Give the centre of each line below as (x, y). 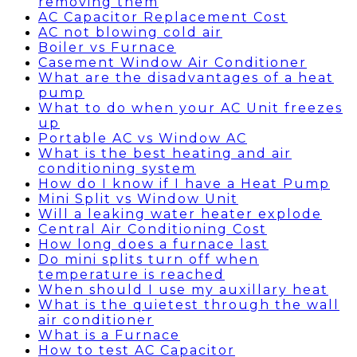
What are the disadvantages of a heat (186, 78)
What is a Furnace (109, 335)
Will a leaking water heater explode (180, 214)
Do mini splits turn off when (149, 259)
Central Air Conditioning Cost (153, 229)
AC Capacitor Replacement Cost (163, 17)
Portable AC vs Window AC (143, 138)
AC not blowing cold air (130, 32)
